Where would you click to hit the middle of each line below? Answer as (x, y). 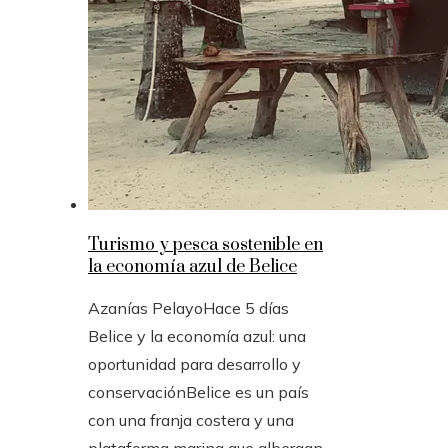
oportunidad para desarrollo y (194, 363)
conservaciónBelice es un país (198, 391)
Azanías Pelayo (145, 307)
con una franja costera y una (191, 419)
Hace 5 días (246, 307)
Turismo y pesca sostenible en (205, 244)
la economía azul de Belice (192, 266)
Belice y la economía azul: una (197, 335)
